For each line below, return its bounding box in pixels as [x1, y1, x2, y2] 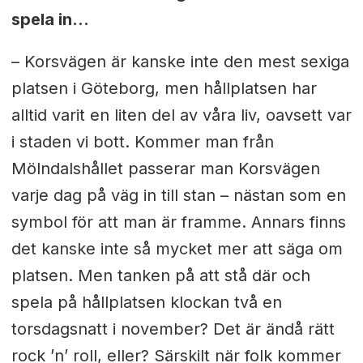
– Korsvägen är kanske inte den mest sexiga [11, 52, 349, 72]
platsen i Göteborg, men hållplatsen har [11, 79, 317, 99]
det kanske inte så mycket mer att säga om [11, 239, 343, 259]
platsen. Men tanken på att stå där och [11, 266, 310, 286]
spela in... [11, 9, 89, 29]
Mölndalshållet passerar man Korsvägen [11, 159, 320, 179]
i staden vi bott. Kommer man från [11, 132, 274, 152]
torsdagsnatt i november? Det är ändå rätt [11, 319, 335, 340]
